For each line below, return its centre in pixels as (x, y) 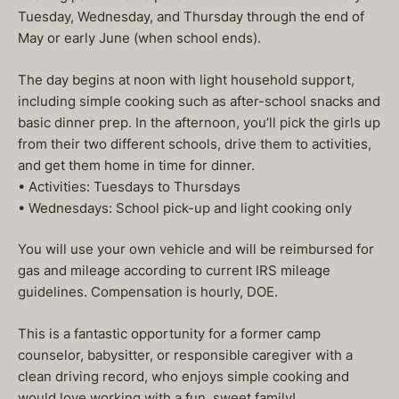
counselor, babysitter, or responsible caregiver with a (185, 354)
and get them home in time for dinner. (136, 165)
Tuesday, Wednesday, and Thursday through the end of (191, 16)
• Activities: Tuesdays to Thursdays (129, 186)
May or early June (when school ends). (139, 38)
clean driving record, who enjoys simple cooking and (183, 376)
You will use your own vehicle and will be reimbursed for (196, 249)
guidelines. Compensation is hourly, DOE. (148, 292)
